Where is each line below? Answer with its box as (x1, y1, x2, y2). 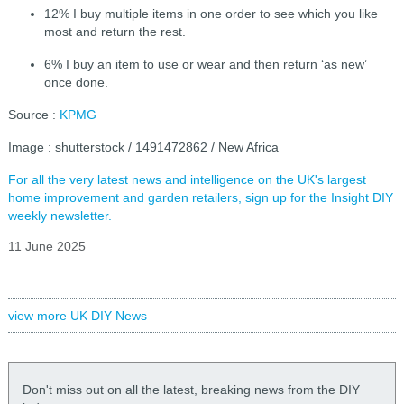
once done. (43, 75, 108, 90)
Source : (7, 107, 60, 123)
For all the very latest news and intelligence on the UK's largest (7, 172, 366, 188)
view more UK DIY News (7, 308, 147, 324)
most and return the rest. (43, 24, 186, 40)
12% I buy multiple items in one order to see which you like (43, 6, 378, 22)
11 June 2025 (7, 239, 86, 254)
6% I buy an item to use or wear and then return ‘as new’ (43, 57, 366, 72)
